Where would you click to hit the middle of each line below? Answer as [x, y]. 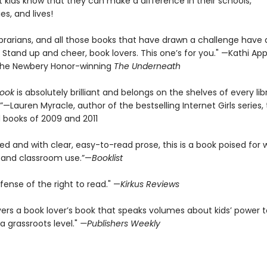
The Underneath [147, 64]
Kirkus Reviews [150, 182]
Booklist [107, 156]
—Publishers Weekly [120, 222]
